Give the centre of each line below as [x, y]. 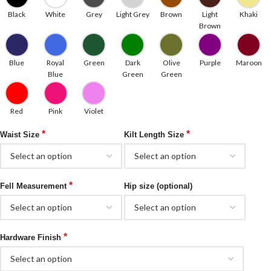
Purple [210, 62]
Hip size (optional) [158, 186]
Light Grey [132, 14]
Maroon [249, 62]
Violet [94, 111]
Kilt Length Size [155, 134]
